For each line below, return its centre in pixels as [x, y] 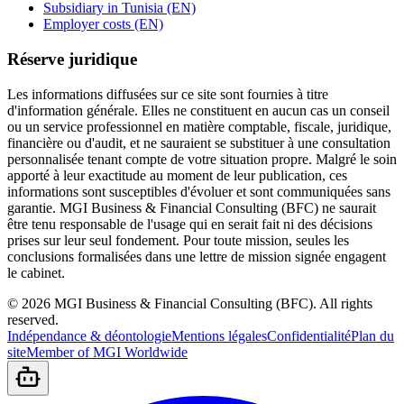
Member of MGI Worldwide [107, 352]
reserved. [33, 319]
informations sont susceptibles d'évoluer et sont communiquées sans [199, 191]
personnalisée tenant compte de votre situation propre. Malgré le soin [202, 159]
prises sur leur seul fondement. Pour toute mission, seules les [178, 240]
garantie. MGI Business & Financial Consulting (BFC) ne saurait [192, 207]
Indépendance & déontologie [89, 335]
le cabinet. [36, 272]
